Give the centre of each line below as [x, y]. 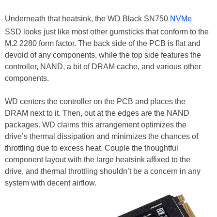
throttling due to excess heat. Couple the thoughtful [92, 148]
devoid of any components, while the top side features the [103, 55]
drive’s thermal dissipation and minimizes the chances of [101, 137]
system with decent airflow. [51, 183]
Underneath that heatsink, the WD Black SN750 [87, 19]
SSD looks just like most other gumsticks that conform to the [107, 32]
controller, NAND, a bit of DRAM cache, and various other [103, 67]
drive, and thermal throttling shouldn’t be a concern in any [103, 171]
